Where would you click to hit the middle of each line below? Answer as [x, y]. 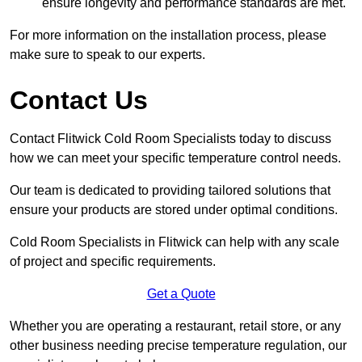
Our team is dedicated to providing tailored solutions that [170, 190]
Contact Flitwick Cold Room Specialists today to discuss [170, 138]
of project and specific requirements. [113, 261]
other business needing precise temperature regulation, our [178, 345]
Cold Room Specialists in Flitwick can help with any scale [175, 242]
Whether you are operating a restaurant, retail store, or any [175, 326]
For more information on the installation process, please [168, 35]
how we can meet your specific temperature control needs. [175, 158]
